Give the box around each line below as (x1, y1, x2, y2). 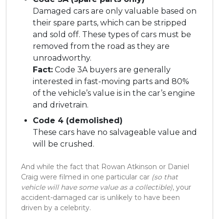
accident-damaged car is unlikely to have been (21, 193, 180, 202)
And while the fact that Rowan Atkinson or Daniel (21, 162, 189, 171)
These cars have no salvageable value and (33, 127, 197, 137)
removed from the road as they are (33, 41, 170, 51)
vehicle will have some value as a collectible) (21, 182, 173, 192)
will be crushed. (33, 139, 94, 149)
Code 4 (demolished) (33, 115, 123, 125)
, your (173, 182, 191, 192)
